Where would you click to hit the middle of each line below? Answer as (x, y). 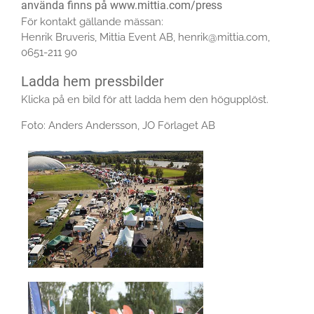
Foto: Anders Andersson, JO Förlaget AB (118, 125)
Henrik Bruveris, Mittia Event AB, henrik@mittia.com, (145, 37)
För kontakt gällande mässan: (92, 22)
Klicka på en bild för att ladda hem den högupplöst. (145, 100)
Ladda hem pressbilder (93, 81)
